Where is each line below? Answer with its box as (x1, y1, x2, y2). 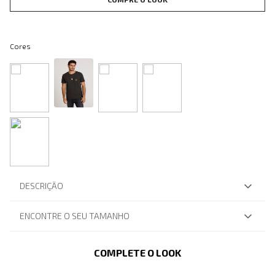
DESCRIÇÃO (20, 180, 63, 191)
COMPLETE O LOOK (94, 247, 181, 258)
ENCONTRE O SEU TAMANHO (20, 211, 130, 221)
